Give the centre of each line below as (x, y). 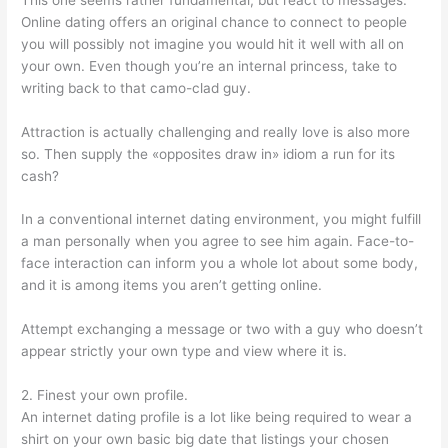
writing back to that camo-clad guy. (136, 87)
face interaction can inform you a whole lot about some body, (220, 263)
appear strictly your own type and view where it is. (184, 351)
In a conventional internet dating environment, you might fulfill (221, 219)
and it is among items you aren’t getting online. (172, 285)
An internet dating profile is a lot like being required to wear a (217, 417)
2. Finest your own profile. (105, 395)
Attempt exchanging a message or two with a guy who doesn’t (222, 329)
